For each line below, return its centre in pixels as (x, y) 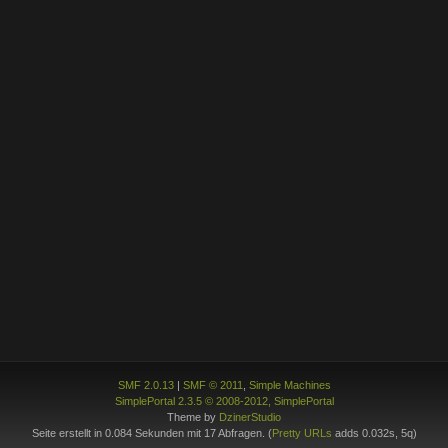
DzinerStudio (250, 416)
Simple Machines (289, 384)
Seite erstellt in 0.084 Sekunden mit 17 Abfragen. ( (151, 432)
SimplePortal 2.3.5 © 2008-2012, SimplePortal (224, 400)
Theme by (193, 416)
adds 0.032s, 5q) (374, 432)
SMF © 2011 (212, 384)
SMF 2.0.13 (145, 384)
